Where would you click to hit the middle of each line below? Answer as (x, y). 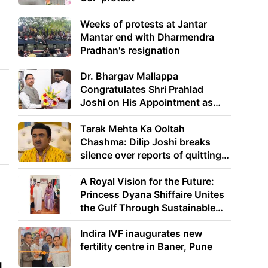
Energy (97, 220)
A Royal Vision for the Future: (147, 181)
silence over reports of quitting (151, 155)
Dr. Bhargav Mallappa (130, 76)
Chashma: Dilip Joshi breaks (146, 141)
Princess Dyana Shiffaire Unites (153, 194)
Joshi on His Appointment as (147, 103)
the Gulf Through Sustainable (148, 207)
